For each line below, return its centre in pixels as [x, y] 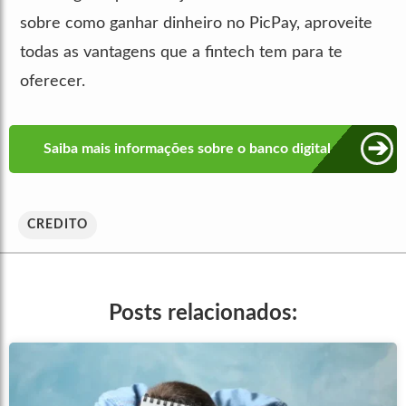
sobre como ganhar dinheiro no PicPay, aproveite [196, 23]
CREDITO [58, 224]
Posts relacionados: [203, 313]
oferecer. [53, 81]
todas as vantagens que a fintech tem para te [181, 52]
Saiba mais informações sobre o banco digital [187, 149]
